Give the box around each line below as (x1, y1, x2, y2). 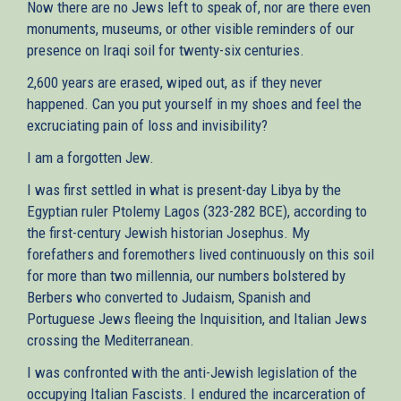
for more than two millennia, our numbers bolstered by (27, 266, 346, 285)
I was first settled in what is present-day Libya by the (27, 180, 341, 199)
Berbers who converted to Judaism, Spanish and (27, 287, 311, 306)
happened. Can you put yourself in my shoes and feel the (27, 94, 362, 113)
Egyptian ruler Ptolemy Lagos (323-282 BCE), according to (27, 201, 367, 220)
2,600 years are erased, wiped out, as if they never (27, 73, 322, 91)
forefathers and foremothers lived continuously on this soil (27, 244, 374, 263)
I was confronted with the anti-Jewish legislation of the (27, 363, 357, 381)
